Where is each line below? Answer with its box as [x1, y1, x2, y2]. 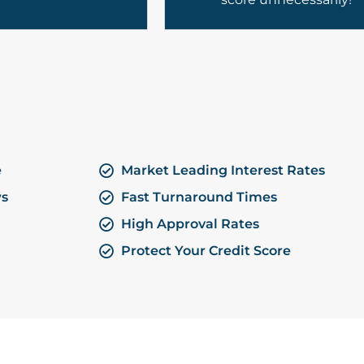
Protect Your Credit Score [121, 243, 292, 259]
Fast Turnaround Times [121, 189, 278, 206]
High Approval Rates [121, 216, 260, 232]
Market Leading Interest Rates [121, 162, 326, 179]
